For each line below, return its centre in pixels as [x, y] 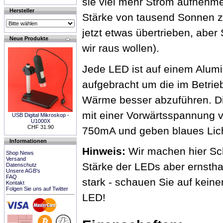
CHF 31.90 [40, 127]
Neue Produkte [29, 38]
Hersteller [22, 10]
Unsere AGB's [23, 171]
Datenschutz [21, 165]
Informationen [28, 141]
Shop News [20, 153]
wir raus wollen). [121, 48]
